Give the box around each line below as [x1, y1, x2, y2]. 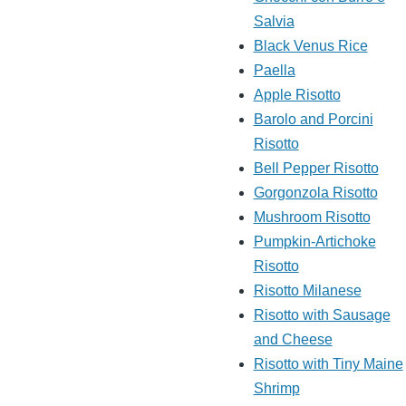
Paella [253, 63, 295, 79]
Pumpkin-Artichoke [253, 234, 376, 250]
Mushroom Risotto [253, 209, 371, 226]
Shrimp [253, 381, 300, 397]
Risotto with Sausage [253, 307, 391, 324]
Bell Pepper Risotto [253, 160, 379, 177]
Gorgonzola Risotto [253, 185, 378, 201]
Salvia [253, 14, 295, 30]
